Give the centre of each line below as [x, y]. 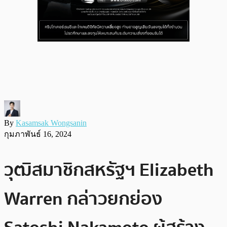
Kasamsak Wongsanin [51, 123]
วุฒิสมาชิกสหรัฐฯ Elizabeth [109, 170]
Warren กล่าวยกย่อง [83, 199]
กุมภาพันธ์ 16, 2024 [38, 134]
